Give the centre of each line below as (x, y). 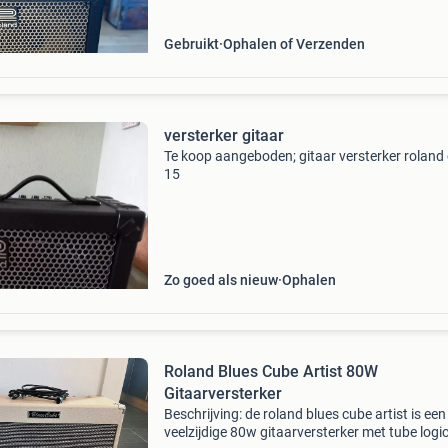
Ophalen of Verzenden (293, 44)
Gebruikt (191, 44)
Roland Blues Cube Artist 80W (270, 371)
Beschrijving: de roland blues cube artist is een (304, 414)
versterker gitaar (223, 135)
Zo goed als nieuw (220, 280)
